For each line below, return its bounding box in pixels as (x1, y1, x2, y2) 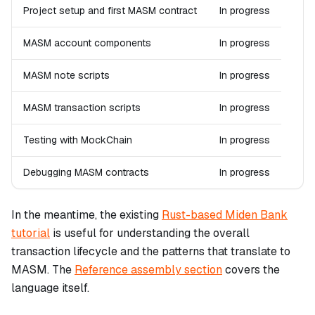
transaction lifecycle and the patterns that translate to (11, 244, 290, 259)
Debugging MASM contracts (23, 166, 149, 179)
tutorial (11, 226, 50, 241)
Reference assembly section (75, 262, 222, 278)
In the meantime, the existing (11, 207, 162, 223)
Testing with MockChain (23, 134, 132, 147)
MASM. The (11, 262, 75, 278)
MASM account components (23, 37, 151, 50)
